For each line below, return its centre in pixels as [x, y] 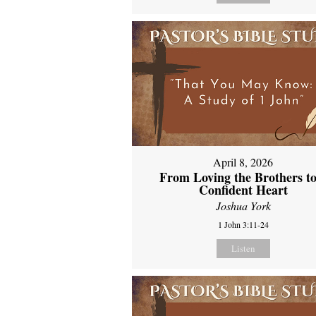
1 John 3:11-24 [243, 225]
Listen [243, 249]
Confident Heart [243, 190]
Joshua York [243, 206]
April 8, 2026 [243, 162]
